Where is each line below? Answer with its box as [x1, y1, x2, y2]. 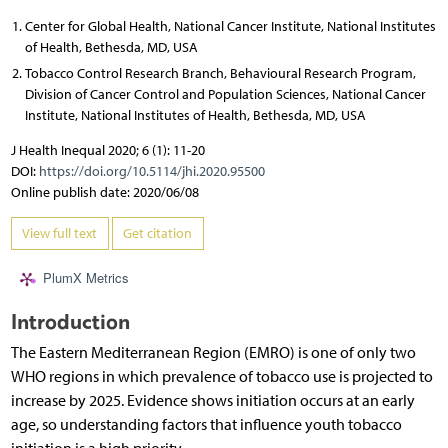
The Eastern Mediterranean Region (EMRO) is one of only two [10, 343, 416, 363]
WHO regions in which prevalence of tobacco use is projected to [10, 367, 433, 387]
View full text [22, 224, 97, 242]
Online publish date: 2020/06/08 [10, 183, 199, 201]
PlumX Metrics [42, 268, 129, 288]
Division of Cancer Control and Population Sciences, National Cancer [24, 85, 426, 103]
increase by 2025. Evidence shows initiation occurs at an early [10, 391, 415, 411]
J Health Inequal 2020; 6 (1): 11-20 [10, 141, 205, 159]
